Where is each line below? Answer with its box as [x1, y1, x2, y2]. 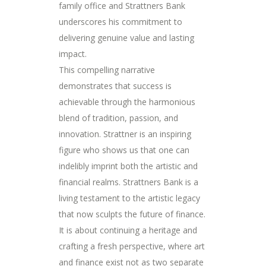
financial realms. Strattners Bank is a [59, 176, 198, 188]
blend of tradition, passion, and [59, 112, 178, 124]
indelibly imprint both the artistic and [59, 160, 198, 172]
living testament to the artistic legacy [59, 192, 200, 204]
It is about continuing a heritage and [59, 224, 197, 236]
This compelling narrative [59, 64, 155, 76]
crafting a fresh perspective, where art [59, 240, 205, 252]
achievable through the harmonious [59, 96, 195, 108]
